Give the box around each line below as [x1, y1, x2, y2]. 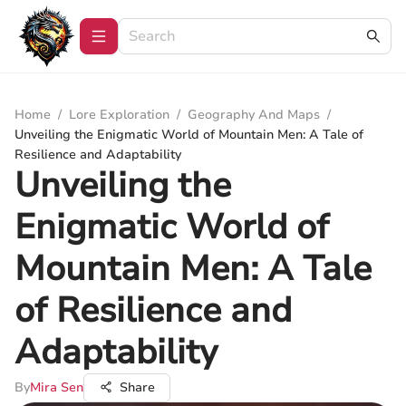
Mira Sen [30, 379, 83, 396]
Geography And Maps [188, 106, 320, 123]
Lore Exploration [69, 106, 169, 123]
